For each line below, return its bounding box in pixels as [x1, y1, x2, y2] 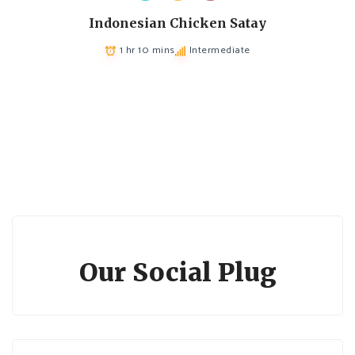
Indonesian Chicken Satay [89, 15, 266, 32]
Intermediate [189, 42, 250, 59]
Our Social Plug [78, 256, 277, 288]
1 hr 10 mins [119, 42, 175, 59]
